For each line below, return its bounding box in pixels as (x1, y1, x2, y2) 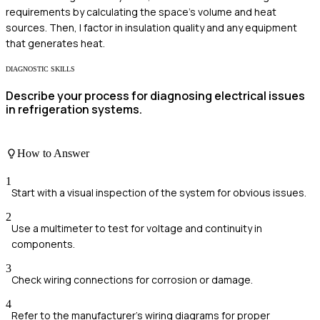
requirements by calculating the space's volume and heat (6, 4, 276, 19)
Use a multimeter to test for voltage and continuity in (11, 221, 262, 235)
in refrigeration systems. (6, 101, 142, 117)
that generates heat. (6, 36, 105, 50)
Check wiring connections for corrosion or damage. (11, 272, 253, 286)
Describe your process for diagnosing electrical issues (6, 87, 305, 104)
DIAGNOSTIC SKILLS (6, 64, 75, 73)
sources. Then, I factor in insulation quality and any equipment (6, 20, 297, 34)
